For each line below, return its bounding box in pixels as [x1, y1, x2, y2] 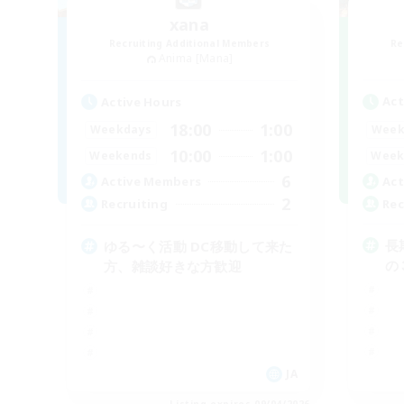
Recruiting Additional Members [108, 37, 271, 50]
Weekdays [89, 122, 152, 138]
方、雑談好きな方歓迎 [104, 256, 242, 275]
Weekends [89, 148, 152, 164]
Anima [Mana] [158, 50, 234, 66]
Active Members [101, 173, 202, 190]
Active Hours [101, 93, 182, 110]
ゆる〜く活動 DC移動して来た [104, 236, 293, 255]
